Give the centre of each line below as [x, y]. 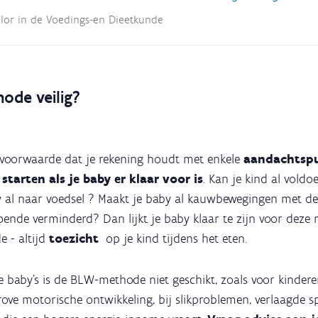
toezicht [77, 239]
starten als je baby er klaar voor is [103, 179]
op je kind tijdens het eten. [176, 239]
